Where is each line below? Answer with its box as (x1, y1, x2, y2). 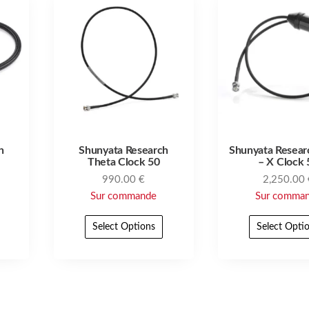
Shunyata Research (79, 145, 169, 157)
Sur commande (90, 191, 157, 202)
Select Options (92, 222, 155, 232)
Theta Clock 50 (87, 157, 160, 168)
